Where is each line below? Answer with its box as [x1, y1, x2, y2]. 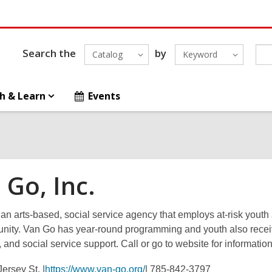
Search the [22, 46, 76, 60]
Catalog [92, 49, 123, 60]
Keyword [182, 49, 217, 60]
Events [88, 89, 121, 103]
